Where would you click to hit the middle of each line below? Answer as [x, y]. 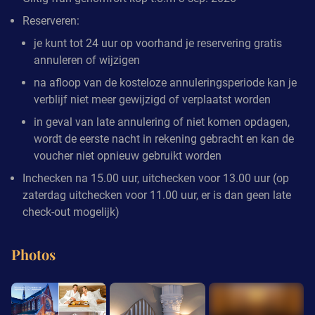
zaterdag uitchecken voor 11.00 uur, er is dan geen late [157, 195]
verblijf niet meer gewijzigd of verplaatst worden [152, 99]
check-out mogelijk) [71, 212]
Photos [33, 254]
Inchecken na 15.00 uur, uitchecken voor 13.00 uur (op [156, 178]
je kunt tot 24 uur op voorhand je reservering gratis [158, 43]
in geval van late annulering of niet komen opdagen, [162, 122]
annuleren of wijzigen [87, 60]
